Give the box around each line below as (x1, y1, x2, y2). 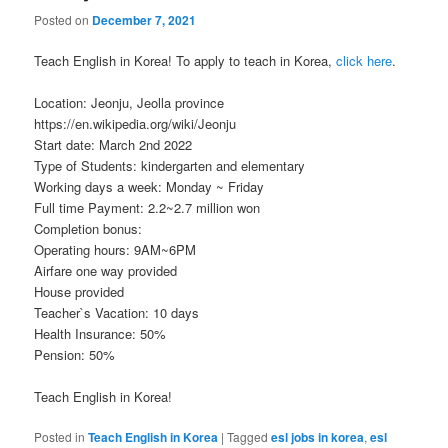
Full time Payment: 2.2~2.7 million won (34, 197, 261, 217)
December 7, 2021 (92, 10, 197, 29)
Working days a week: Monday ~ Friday (34, 176, 265, 196)
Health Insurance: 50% (34, 323, 167, 343)
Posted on (34, 10, 93, 28)
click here (336, 50, 393, 70)
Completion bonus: (34, 218, 143, 238)
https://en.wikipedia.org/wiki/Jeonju (34, 113, 237, 133)
